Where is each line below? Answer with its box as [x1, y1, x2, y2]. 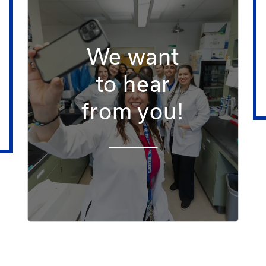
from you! [81, 98, 185, 123]
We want [86, 43, 180, 69]
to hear [95, 71, 171, 96]
